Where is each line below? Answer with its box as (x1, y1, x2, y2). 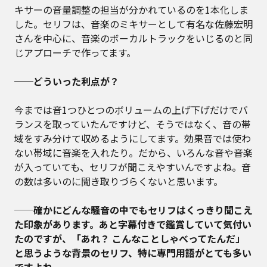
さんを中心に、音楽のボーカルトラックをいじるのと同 (14, 31, 253, 46)
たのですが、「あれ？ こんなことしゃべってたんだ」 (14, 231, 245, 246)
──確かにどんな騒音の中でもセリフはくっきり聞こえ (14, 203, 253, 218)
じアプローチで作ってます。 (14, 45, 136, 60)
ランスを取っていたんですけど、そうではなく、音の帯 (14, 117, 251, 132)
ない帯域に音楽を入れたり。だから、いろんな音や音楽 (14, 145, 253, 160)
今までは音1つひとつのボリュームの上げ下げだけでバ (14, 103, 248, 117)
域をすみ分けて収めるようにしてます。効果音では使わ (14, 131, 251, 146)
